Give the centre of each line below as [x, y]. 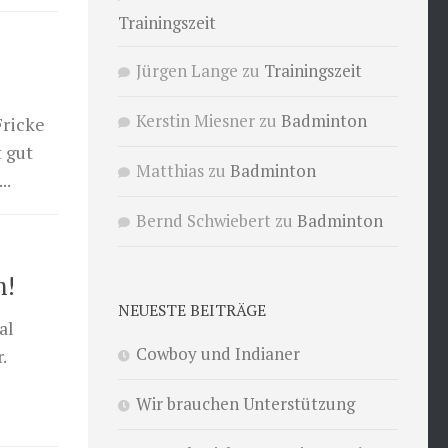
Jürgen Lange [187, 70]
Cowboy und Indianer [218, 353]
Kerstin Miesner [195, 120]
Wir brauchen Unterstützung [245, 403]
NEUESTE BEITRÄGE [192, 309]
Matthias [170, 170]
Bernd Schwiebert [203, 220]
